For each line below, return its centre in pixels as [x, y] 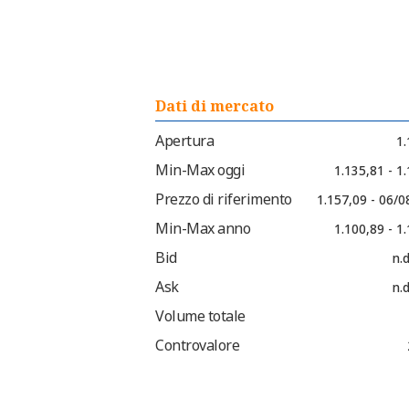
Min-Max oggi [200, 170]
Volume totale [200, 316]
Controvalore [197, 346]
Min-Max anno [203, 229]
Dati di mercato [215, 106]
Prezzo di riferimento [224, 199]
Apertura [184, 141]
